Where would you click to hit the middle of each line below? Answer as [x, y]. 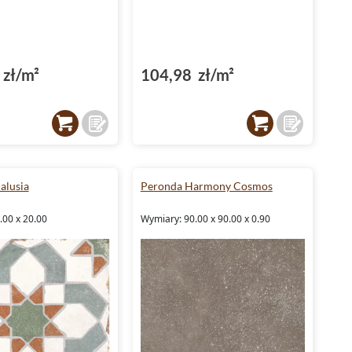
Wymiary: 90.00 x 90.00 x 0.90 [205, 218]
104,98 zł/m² [187, 74]
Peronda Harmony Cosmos [206, 185]
